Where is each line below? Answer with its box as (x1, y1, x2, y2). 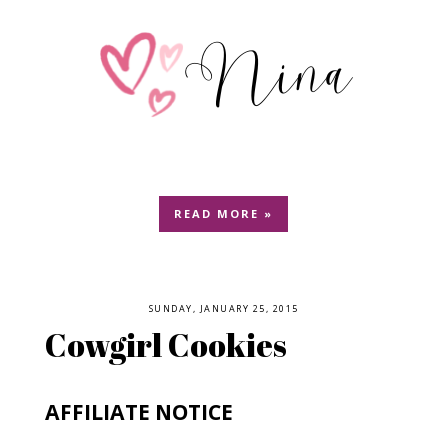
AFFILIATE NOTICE (44, 396, 233, 426)
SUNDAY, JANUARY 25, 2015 (148, 301, 299, 315)
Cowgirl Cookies (44, 322, 287, 366)
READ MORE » (174, 205, 274, 221)
